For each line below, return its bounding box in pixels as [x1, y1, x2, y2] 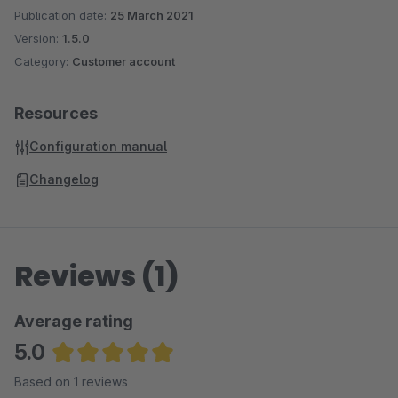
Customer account [72, 54, 175, 68]
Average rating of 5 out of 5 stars [52, 369, 263, 386]
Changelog [29, 171, 99, 187]
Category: [14, 54, 72, 68]
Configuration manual [29, 139, 167, 154]
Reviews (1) [14, 256, 179, 296]
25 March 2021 [110, 8, 194, 22]
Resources [14, 104, 98, 123]
